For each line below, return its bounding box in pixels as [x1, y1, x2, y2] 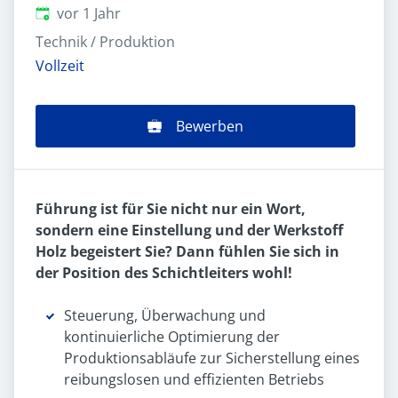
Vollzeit [36, 56, 84, 76]
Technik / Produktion [36, 32, 175, 52]
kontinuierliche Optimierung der [64, 327, 280, 347]
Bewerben [176, 116, 243, 137]
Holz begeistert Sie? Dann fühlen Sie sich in [36, 242, 339, 262]
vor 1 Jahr [57, 4, 121, 23]
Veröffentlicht [35, 3, 127, 22]
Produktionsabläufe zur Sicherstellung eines [64, 348, 360, 369]
